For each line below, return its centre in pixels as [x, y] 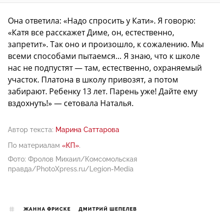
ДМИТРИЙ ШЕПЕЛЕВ [108, 209]
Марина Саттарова [87, 130]
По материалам [35, 146]
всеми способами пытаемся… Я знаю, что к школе [104, 56]
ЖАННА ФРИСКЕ [47, 209]
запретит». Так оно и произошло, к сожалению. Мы [106, 44]
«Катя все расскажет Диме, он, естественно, [91, 33]
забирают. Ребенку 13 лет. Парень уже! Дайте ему [103, 92]
